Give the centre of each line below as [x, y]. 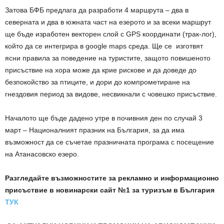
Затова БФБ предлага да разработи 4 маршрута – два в [97, 10]
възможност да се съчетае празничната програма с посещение [109, 142]
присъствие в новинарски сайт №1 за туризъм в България [110, 190]
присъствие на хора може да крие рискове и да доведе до [101, 70]
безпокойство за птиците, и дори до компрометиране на [97, 82]
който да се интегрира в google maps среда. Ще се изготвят [104, 46]
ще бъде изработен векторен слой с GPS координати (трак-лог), [111, 34]
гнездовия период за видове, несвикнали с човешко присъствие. [111, 94]
